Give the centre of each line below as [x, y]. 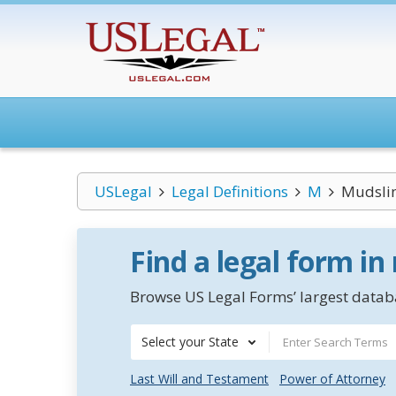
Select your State [190, 342]
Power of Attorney [332, 379]
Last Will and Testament [199, 379]
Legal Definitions [229, 191]
